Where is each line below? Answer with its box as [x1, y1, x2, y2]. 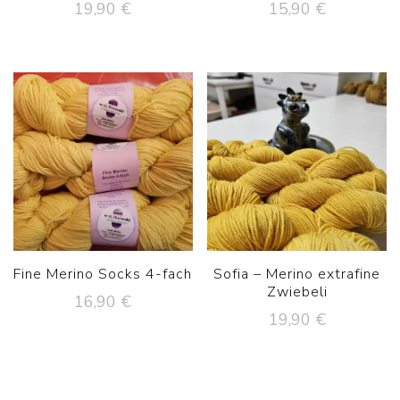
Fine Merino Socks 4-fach [13, 264, 193, 285]
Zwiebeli [266, 282, 328, 303]
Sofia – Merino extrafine [213, 264, 381, 285]
